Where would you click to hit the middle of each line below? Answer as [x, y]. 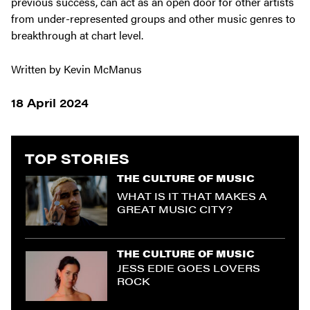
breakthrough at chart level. [79, 35]
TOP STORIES [77, 158]
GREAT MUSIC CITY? [175, 209]
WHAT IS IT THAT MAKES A [192, 196]
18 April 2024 [50, 103]
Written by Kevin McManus [76, 69]
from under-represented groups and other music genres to [153, 19]
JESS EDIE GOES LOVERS [189, 268]
